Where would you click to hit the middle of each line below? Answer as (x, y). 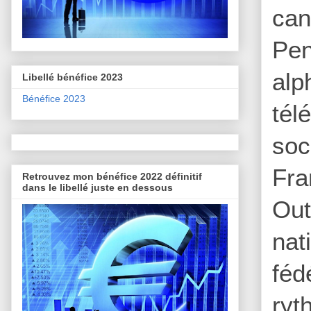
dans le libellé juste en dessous (98, 188)
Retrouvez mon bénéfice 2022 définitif (112, 177)
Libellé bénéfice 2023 (73, 77)
